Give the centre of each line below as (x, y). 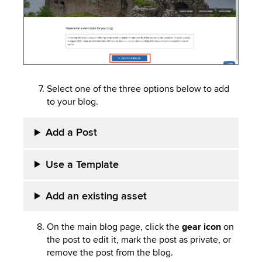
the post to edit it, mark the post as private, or (139, 240)
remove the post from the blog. (111, 253)
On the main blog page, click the (114, 227)
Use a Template (82, 164)
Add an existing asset (96, 196)
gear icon (201, 227)
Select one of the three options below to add (138, 89)
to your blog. (73, 102)
